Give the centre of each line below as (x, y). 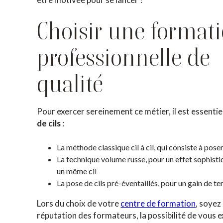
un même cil (77, 171)
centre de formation (158, 203)
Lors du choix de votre (79, 203)
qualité (70, 84)
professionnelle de (124, 57)
